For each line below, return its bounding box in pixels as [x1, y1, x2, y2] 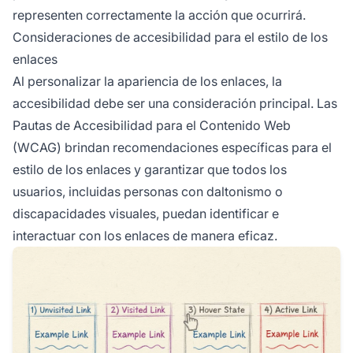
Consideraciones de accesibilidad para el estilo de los [13, 28, 328, 45]
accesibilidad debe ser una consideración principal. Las [13, 95, 337, 111]
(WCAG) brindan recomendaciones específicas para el [13, 139, 332, 155]
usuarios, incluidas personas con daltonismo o [13, 183, 283, 199]
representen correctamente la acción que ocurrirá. [13, 6, 306, 23]
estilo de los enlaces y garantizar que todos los [13, 161, 287, 177]
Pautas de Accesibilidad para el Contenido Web [13, 117, 291, 133]
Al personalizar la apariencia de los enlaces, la [13, 72, 282, 89]
